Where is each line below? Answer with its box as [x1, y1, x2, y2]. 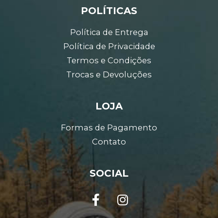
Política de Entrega [70, 27, 148, 37]
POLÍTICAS [81, 4, 137, 17]
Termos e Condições [67, 55, 151, 65]
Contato [92, 136, 126, 146]
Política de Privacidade [63, 41, 155, 51]
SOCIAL [90, 167, 128, 179]
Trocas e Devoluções [66, 69, 152, 79]
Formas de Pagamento [61, 122, 157, 132]
